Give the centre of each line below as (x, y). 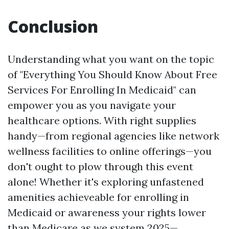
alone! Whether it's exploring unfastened (106, 182)
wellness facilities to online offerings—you (110, 151)
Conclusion (53, 26)
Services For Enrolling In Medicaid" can (102, 90)
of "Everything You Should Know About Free (112, 74)
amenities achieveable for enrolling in (98, 197)
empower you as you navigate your (92, 105)
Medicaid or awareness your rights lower (107, 212)
